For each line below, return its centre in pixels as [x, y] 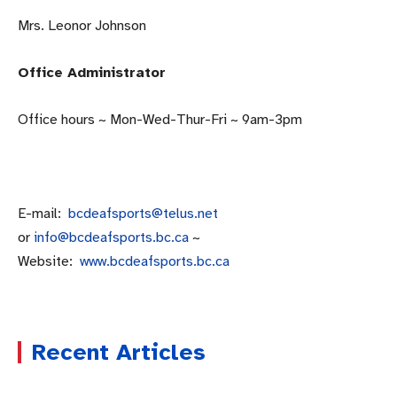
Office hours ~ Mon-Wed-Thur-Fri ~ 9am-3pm [160, 120]
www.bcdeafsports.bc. [148, 262]
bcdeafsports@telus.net [143, 214]
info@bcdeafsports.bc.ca [111, 238]
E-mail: [43, 214]
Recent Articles [119, 353]
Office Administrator [92, 73]
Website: [49, 262]
